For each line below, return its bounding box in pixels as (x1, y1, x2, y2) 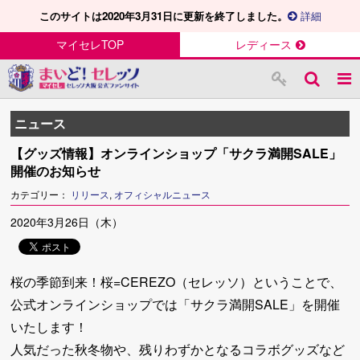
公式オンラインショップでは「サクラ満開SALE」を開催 (10, 295, 341, 313)
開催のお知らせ (10, 162, 101, 180)
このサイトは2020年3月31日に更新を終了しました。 (39, 8, 288, 23)
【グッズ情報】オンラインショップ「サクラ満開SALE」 (10, 144, 342, 162)
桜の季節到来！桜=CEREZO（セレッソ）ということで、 (10, 272, 343, 291)
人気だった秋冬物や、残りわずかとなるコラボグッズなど (10, 340, 346, 358)
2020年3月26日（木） (10, 214, 124, 230)
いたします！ (10, 317, 88, 336)
